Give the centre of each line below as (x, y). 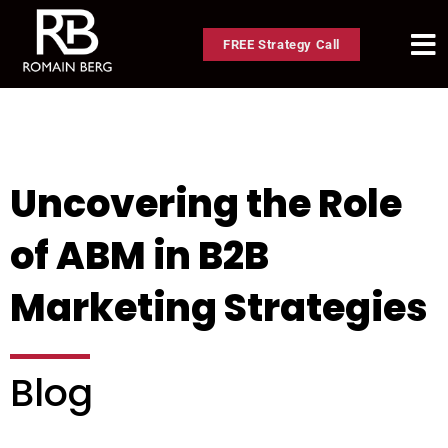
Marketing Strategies (219, 308)
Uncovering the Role (206, 204)
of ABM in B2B (139, 256)
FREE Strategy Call (281, 44)
